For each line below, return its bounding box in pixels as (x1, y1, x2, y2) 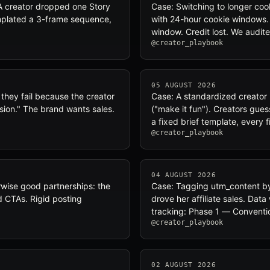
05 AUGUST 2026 (151, 81, 216, 89)
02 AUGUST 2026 (151, 261, 216, 269)
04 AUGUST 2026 (151, 171, 216, 179)
